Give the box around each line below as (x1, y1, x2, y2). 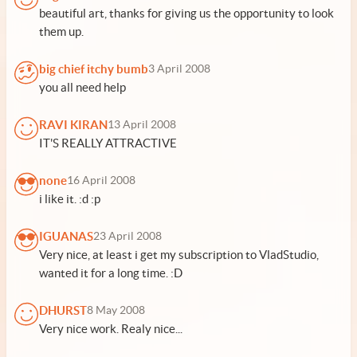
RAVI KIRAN (39, 118, 108, 131)
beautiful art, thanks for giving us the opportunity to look (39, 6, 334, 20)
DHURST (39, 304, 87, 317)
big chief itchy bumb (39, 62, 148, 76)
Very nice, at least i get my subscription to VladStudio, (39, 248, 319, 261)
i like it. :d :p (39, 192, 100, 206)
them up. (39, 25, 84, 38)
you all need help (39, 80, 126, 94)
